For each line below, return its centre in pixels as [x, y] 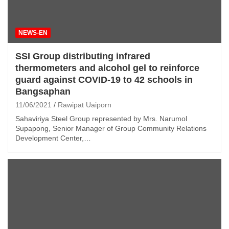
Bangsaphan [43, 92]
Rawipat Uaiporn [85, 105]
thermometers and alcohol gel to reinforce [107, 68]
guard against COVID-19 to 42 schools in [104, 80]
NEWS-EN [33, 33]
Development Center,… [53, 138]
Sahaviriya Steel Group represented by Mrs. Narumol [101, 119]
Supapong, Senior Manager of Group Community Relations [111, 129]
